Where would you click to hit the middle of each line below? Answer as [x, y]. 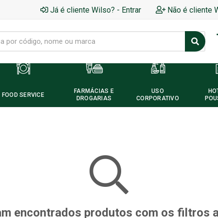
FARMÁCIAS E [94, 91]
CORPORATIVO [158, 98]
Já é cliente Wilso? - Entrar [96, 10]
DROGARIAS [94, 98]
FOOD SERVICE [23, 95]
